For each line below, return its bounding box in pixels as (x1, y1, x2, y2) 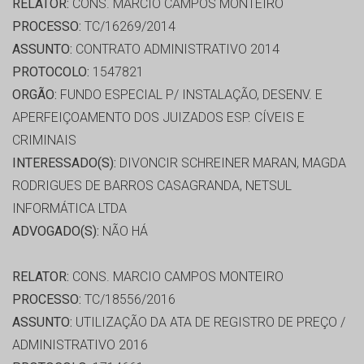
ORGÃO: (12, 87, 57, 103)
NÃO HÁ (99, 223, 148, 240)
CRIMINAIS (12, 132, 76, 149)
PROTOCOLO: (12, 64, 89, 80)
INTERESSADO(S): (12, 155, 116, 171)
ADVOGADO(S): (12, 223, 99, 240)
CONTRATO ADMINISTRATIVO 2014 (72, 41, 279, 58)
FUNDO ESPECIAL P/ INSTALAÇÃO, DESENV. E (57, 87, 323, 103)
